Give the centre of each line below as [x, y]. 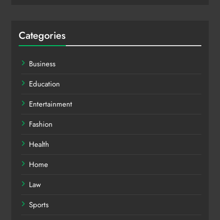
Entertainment [51, 104]
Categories [42, 35]
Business [42, 64]
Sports [39, 205]
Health [39, 144]
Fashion [41, 124]
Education [44, 84]
